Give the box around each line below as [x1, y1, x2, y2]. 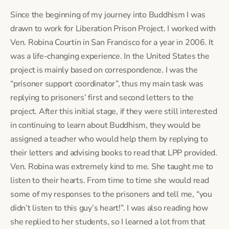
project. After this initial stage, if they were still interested [10, 105, 217, 117]
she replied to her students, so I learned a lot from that [10, 216, 205, 227]
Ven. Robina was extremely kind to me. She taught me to [10, 161, 214, 172]
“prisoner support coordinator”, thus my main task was [10, 78, 203, 89]
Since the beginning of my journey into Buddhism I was [10, 9, 205, 20]
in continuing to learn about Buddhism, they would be [10, 119, 201, 131]
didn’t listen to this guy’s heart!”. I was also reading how [10, 202, 208, 214]
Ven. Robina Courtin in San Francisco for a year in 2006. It [10, 36, 214, 48]
